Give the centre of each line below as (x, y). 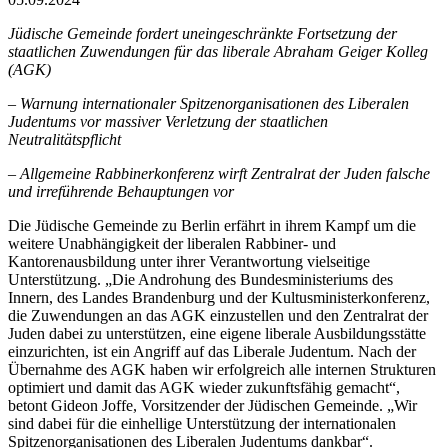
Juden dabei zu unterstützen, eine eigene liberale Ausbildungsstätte (217, 333)
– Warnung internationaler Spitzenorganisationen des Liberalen (208, 103)
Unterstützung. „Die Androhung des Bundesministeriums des (200, 279)
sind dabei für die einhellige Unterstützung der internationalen (202, 423)
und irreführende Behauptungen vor (121, 191)
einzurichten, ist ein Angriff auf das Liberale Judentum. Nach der (212, 351)
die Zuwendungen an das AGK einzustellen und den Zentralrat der (218, 315)
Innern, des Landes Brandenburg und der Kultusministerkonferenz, (219, 297)
